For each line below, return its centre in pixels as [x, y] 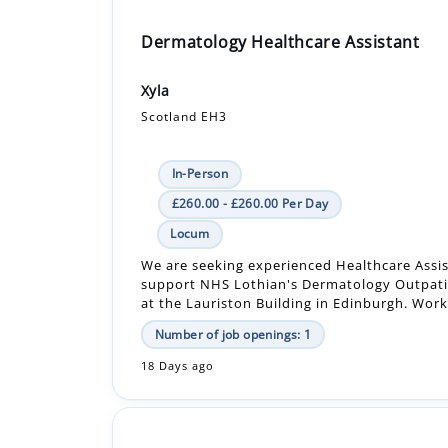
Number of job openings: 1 [233, 262]
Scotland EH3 [184, 44]
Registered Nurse [211, 394]
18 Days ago [178, 293]
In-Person [200, 101]
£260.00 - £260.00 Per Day [250, 131]
